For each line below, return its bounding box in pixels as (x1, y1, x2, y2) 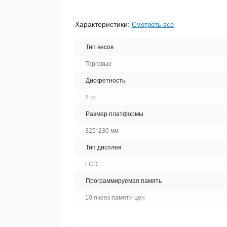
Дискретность (86, 77, 125, 84)
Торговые (85, 60, 112, 67)
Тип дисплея (86, 144, 122, 151)
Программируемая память (86, 177, 162, 184)
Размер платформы (86, 110, 143, 118)
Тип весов (86, 44, 113, 51)
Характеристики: (75, 20, 130, 28)
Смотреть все (132, 21, 174, 28)
